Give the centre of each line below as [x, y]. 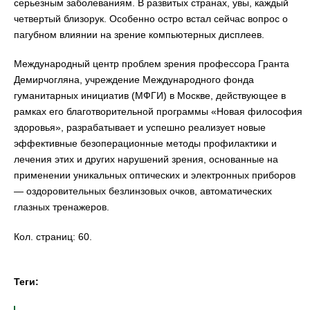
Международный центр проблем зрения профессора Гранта [152, 64]
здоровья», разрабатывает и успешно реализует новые [140, 128]
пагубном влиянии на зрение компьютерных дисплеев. [139, 34]
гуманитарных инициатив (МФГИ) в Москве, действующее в [150, 96]
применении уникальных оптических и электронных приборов [155, 175]
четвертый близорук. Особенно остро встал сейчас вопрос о [151, 18]
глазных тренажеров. [62, 207]
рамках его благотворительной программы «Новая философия [158, 112]
